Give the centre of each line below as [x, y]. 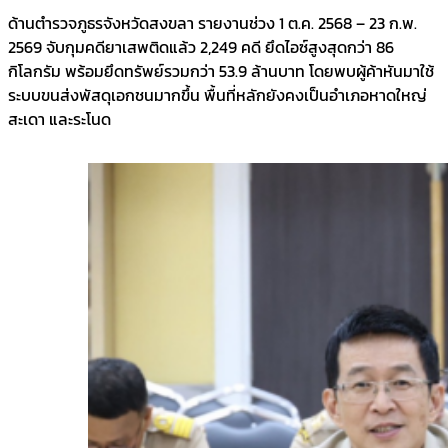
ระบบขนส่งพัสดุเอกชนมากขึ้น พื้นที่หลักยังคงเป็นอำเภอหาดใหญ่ [217, 94]
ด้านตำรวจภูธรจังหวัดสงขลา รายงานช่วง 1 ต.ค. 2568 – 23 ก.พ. [212, 22]
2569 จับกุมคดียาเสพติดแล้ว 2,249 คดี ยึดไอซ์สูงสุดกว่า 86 [201, 46]
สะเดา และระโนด [59, 118]
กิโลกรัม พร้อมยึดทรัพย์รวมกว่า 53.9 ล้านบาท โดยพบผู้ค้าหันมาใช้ [221, 70]
